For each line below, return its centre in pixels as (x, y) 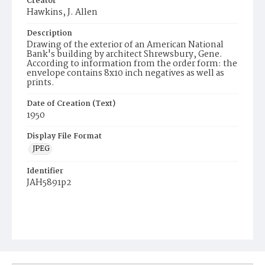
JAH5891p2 (49, 183)
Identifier (45, 171)
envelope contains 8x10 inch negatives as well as (125, 73)
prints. (41, 83)
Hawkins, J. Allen (62, 12)
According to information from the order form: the (132, 64)
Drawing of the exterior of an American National (125, 45)
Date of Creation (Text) (71, 104)
